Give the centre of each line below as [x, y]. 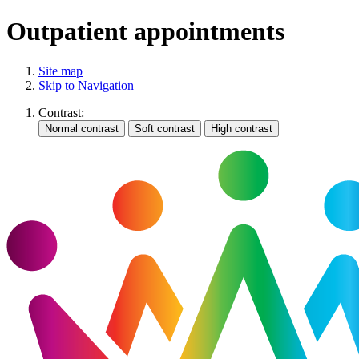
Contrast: [61, 112]
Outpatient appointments [145, 32]
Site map [61, 71]
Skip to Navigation [86, 85]
